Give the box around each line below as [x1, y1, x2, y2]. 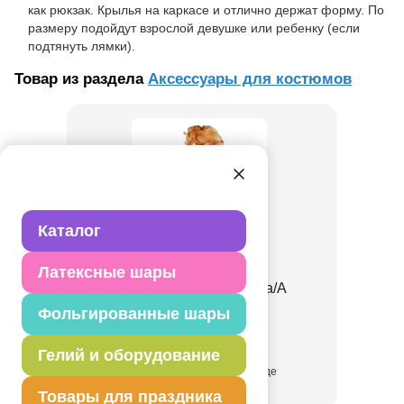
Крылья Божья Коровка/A [117, 280, 287, 297]
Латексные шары [38, 262, 176, 281]
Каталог [38, 221, 101, 240]
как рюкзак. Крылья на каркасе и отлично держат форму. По [28, 3, 384, 18]
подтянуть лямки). [28, 39, 135, 54]
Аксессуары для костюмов [148, 70, 352, 88]
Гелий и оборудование [38, 345, 220, 364]
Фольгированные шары [38, 304, 230, 323]
